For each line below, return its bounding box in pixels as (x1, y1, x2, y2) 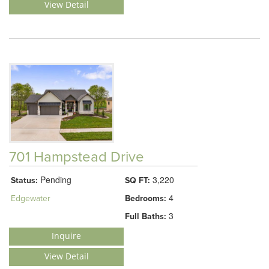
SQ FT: (125, 175, 150, 186)
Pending (38, 174, 71, 186)
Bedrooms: (125, 193, 166, 204)
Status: (11, 175, 38, 186)
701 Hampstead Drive (9, 148, 144, 166)
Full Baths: (125, 211, 166, 222)
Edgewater (11, 193, 50, 204)
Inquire (52, 230, 81, 241)
